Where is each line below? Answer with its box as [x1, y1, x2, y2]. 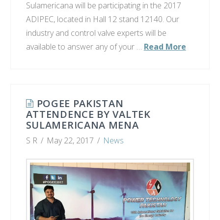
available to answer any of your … [26, 41, 144, 53]
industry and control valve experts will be [26, 27, 166, 39]
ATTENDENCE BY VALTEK [26, 108, 151, 121]
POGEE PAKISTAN [36, 97, 124, 110]
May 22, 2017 [47, 135, 94, 146]
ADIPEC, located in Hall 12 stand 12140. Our [26, 14, 179, 25]
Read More [143, 41, 186, 53]
